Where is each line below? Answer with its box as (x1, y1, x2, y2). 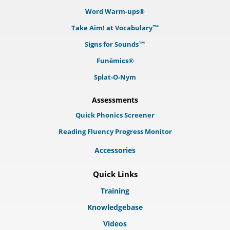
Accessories (94, 145, 136, 155)
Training (101, 186, 129, 196)
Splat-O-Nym (94, 72, 136, 82)
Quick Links (92, 169, 138, 179)
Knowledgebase (87, 202, 143, 212)
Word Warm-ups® (85, 7, 145, 16)
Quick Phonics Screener (75, 110, 155, 120)
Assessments (92, 95, 138, 105)
